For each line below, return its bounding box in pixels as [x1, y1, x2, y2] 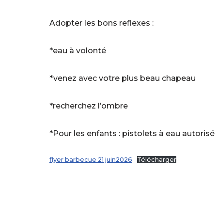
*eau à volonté [49, 46, 106, 55]
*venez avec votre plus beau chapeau [49, 73, 196, 83]
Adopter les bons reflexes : [49, 18, 154, 28]
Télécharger [137, 155, 176, 163]
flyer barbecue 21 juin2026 [49, 155, 132, 163]
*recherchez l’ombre [49, 101, 128, 110]
